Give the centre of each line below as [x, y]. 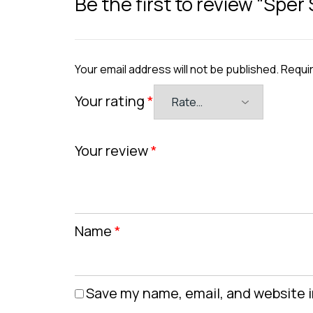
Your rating [111, 101]
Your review [113, 150]
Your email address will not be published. [177, 69]
